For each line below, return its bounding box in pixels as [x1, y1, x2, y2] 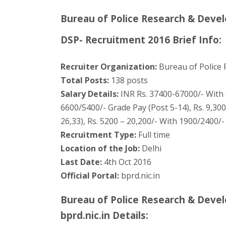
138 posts [109, 74, 148, 86]
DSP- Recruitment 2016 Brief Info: [61, 33, 222, 46]
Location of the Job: [61, 142, 140, 154]
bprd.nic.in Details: [61, 209, 149, 222]
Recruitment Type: [61, 129, 137, 140]
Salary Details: [61, 88, 119, 99]
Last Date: [61, 156, 102, 167]
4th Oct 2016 [102, 156, 152, 167]
